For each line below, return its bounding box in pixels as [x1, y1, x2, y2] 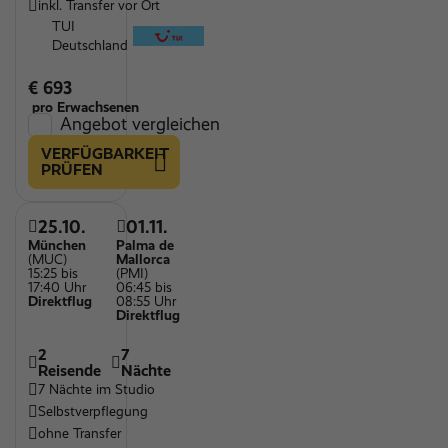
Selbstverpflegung [38, 403, 148, 420]
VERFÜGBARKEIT [41, 144, 169, 163]
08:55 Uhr [116, 293, 176, 310]
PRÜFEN [41, 160, 103, 179]
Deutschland [52, 37, 128, 54]
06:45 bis [116, 279, 172, 296]
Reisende [38, 361, 101, 380]
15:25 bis [28, 265, 78, 282]
